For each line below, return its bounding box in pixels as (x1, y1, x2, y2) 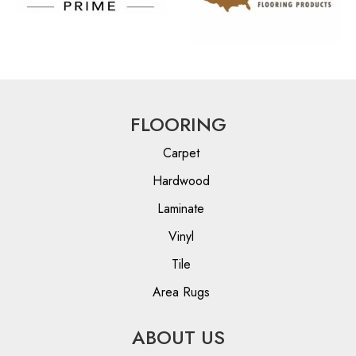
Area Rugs (152, 283, 210, 302)
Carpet (162, 144, 199, 163)
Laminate (157, 199, 204, 219)
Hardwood (152, 172, 210, 191)
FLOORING (130, 110, 226, 139)
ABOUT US (131, 323, 225, 352)
